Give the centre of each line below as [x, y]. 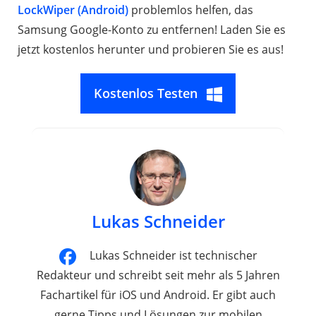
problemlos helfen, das [191, 10]
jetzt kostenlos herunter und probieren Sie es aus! [151, 49]
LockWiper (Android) [73, 10]
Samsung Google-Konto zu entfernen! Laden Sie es [152, 29]
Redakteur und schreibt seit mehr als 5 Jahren [158, 275]
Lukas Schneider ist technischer [173, 255]
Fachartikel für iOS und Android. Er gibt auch [158, 294]
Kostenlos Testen [146, 93]
